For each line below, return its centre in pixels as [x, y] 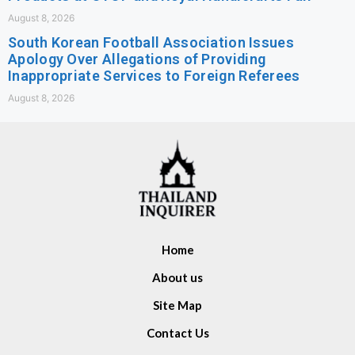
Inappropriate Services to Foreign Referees [154, 75]
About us [177, 277]
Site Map [177, 305]
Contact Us [177, 332]
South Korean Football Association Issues [151, 42]
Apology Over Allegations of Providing [137, 59]
